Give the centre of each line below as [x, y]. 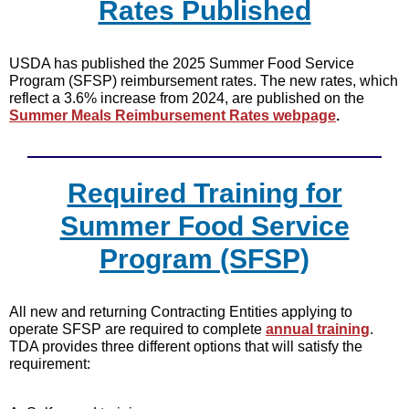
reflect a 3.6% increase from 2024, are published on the [187, 98]
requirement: [50, 364]
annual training [318, 329]
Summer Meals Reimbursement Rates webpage [173, 115]
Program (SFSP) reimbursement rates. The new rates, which [204, 81]
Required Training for [204, 193]
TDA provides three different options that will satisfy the [186, 346]
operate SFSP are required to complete [137, 329]
